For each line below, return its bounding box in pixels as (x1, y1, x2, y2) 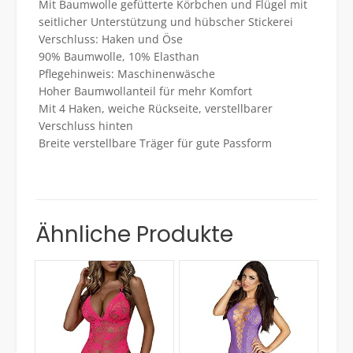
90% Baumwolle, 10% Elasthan (38, 49, 199, 65)
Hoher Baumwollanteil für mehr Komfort (38, 84, 252, 99)
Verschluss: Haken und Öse (38, 32, 183, 47)
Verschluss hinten (38, 118, 133, 134)
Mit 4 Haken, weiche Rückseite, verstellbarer (38, 101, 273, 117)
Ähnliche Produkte (35, 219, 233, 251)
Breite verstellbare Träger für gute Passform (38, 136, 272, 151)
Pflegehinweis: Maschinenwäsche (38, 66, 215, 82)
